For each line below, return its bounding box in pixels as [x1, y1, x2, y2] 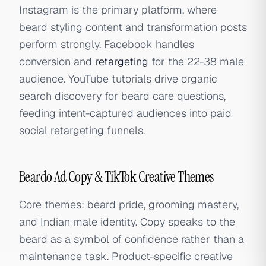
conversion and [19, 55, 95, 68]
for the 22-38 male [148, 55, 244, 68]
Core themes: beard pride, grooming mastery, [19, 198, 239, 211]
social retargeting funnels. [19, 123, 145, 137]
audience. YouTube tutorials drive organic [19, 72, 217, 85]
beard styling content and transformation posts [19, 20, 247, 34]
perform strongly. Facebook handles [19, 37, 194, 51]
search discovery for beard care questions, [19, 89, 226, 103]
